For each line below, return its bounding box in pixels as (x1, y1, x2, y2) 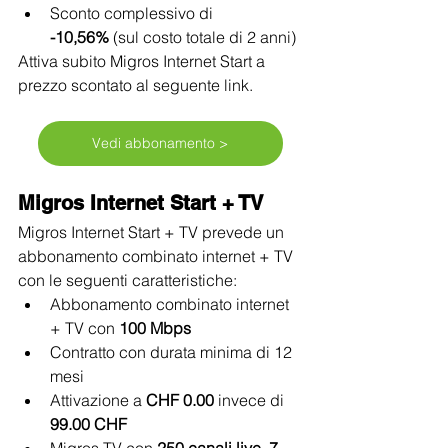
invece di (214, 389, 288, 410)
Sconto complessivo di (50, 2, 217, 23)
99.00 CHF (50, 413, 127, 434)
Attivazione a (50, 389, 146, 410)
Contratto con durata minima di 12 (50, 341, 296, 362)
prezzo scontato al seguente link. (18, 74, 253, 95)
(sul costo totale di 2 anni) (109, 26, 296, 47)
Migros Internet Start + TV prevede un (18, 221, 288, 242)
